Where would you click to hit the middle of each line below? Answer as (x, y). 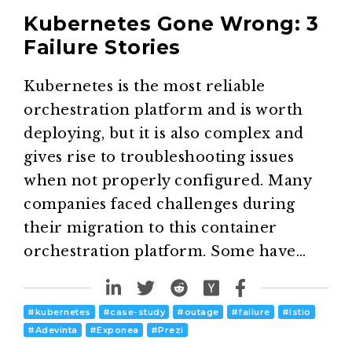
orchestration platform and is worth (163, 110)
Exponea (118, 330)
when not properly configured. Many (167, 181)
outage (202, 312)
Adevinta (56, 330)
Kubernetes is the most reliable (145, 87)
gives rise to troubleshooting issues (159, 158)
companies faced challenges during (159, 205)
